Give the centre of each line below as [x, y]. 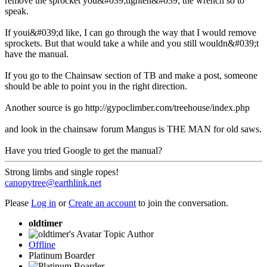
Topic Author [129, 234]
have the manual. [37, 54]
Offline [42, 244]
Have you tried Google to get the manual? [83, 150]
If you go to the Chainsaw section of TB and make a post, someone [131, 75]
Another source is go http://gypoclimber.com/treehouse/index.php [127, 107]
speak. [17, 11]
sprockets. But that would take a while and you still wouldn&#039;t [132, 43]
